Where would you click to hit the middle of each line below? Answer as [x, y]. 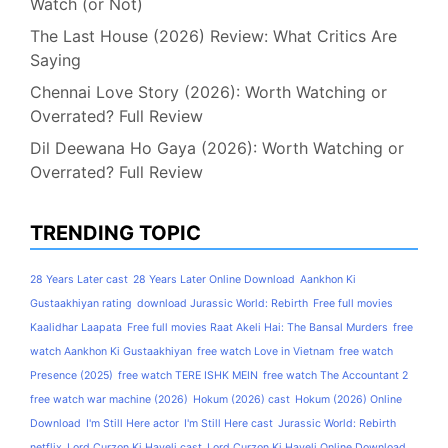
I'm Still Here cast [228, 423]
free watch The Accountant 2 [335, 375]
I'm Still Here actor [132, 423]
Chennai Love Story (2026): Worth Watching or [208, 91]
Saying [55, 59]
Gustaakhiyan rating [81, 303]
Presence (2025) [71, 375]
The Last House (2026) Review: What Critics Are [213, 35]
